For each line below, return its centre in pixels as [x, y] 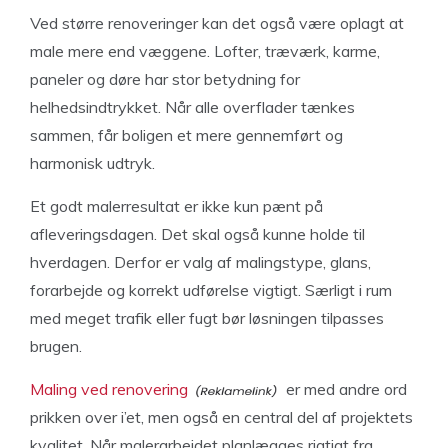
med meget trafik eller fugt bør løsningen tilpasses [207, 318]
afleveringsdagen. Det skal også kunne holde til [197, 234]
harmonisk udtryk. [92, 163]
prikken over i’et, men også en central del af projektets [221, 417]
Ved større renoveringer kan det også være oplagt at [217, 23]
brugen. [56, 346]
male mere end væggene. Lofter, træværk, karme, [205, 51]
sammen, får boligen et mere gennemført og [186, 135]
